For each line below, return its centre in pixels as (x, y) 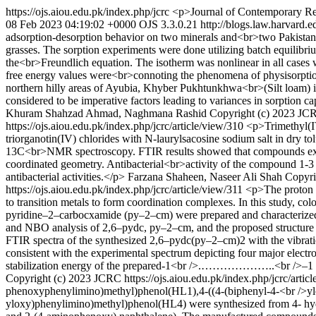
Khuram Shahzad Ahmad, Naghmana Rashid (106, 113)
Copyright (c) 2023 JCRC (65, 278)
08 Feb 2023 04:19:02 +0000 (71, 24)
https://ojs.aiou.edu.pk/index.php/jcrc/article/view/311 (126, 189)
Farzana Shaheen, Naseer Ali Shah (205, 177)
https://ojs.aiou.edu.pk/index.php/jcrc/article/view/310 (126, 126)
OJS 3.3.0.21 (168, 24)
